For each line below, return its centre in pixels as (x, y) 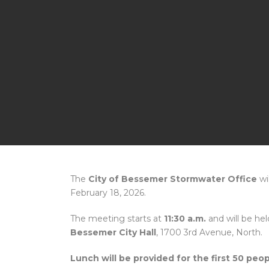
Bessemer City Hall (113, 232)
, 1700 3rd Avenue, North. (209, 232)
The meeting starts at (117, 219)
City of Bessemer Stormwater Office (173, 179)
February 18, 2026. (108, 193)
